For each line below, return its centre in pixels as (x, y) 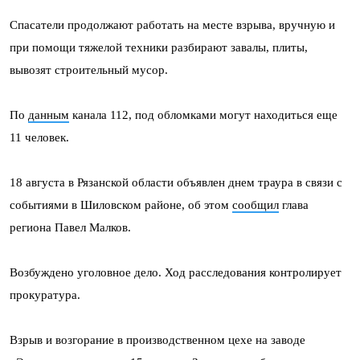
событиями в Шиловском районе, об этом (121, 205)
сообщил (256, 205)
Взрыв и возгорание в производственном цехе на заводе (157, 340)
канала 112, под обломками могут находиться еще (203, 115)
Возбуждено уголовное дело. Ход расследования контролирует (176, 272)
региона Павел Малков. (70, 227)
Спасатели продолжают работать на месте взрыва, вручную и (172, 25)
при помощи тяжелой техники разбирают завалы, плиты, (159, 47)
